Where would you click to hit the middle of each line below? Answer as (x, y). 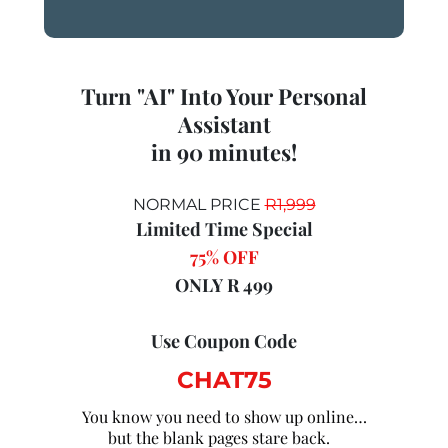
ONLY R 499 (224, 285)
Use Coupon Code (224, 341)
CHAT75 (224, 380)
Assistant (224, 124)
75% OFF (224, 257)
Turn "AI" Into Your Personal (224, 96)
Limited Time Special (224, 229)
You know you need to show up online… (224, 416)
